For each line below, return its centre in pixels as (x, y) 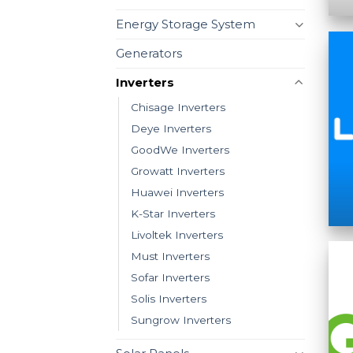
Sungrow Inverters (181, 320)
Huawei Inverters (177, 192)
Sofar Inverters (170, 277)
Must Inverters (170, 256)
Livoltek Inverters (177, 234)
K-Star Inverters (173, 213)
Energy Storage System (186, 24)
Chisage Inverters (178, 107)
